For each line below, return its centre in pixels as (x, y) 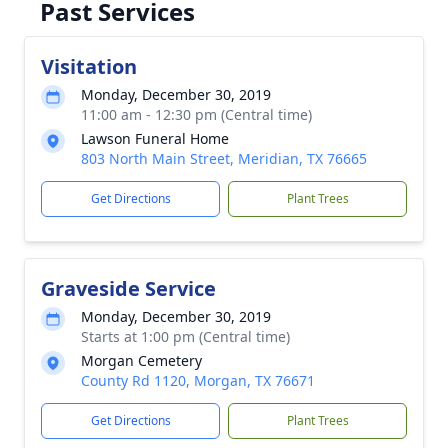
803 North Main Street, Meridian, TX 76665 (224, 158)
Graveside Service (128, 288)
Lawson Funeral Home (155, 138)
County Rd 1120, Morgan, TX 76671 (198, 380)
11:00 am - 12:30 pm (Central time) (196, 114)
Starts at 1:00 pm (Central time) (185, 336)
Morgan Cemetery (141, 360)
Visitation (89, 66)
